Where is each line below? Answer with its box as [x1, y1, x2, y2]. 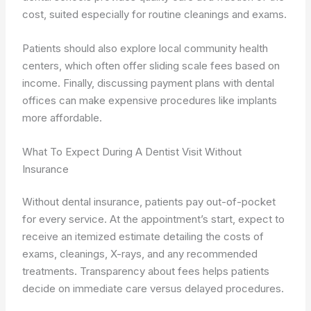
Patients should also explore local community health [22, 41, 269, 55]
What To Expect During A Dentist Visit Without [22, 144, 242, 158]
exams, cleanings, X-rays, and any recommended [22, 247, 258, 260]
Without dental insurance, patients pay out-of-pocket [22, 195, 276, 208]
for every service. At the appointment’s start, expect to [22, 212, 285, 226]
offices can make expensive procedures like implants [22, 93, 278, 107]
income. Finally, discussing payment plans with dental [22, 76, 275, 90]
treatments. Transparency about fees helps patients [22, 264, 270, 278]
